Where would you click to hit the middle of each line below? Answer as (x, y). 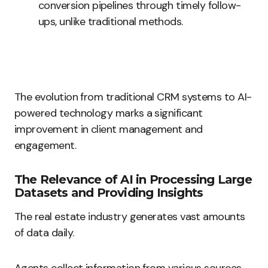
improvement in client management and (109, 129)
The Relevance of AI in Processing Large (133, 179)
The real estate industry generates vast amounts (130, 217)
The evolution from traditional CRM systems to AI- (133, 97)
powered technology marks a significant (109, 113)
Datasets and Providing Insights (109, 193)
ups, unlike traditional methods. (111, 22)
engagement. (45, 145)
